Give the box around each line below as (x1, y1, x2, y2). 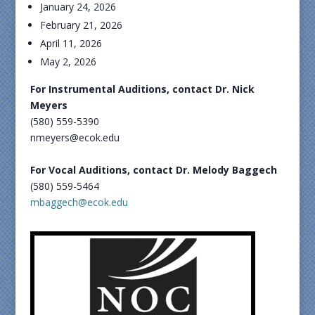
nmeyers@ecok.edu (30, 131, 120, 144)
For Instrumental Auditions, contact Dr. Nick (30, 82, 255, 96)
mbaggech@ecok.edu (30, 195, 128, 209)
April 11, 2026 (39, 37, 102, 50)
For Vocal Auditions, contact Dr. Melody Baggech (30, 163, 277, 176)
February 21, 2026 (39, 18, 122, 32)
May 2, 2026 (39, 55, 96, 68)
